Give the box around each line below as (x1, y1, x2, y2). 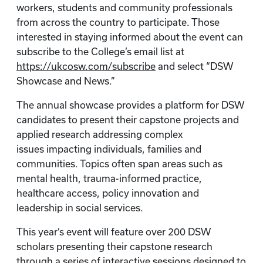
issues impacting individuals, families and (16, 144, 201, 154)
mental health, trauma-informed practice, (16, 173, 202, 184)
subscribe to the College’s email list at (16, 46, 184, 57)
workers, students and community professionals (16, 2, 232, 13)
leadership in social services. (16, 203, 146, 213)
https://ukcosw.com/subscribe (16, 61, 156, 72)
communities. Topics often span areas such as (16, 159, 222, 169)
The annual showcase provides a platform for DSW (16, 100, 244, 110)
